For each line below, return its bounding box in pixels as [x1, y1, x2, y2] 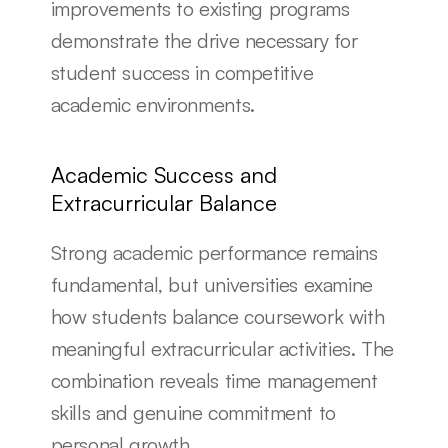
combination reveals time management [50, 368, 378, 393]
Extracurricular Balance [50, 189, 277, 216]
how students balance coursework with [50, 304, 385, 329]
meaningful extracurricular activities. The [50, 336, 394, 361]
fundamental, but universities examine [50, 272, 373, 297]
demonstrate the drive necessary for [50, 28, 358, 53]
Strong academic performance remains [50, 240, 378, 265]
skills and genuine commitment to [50, 400, 336, 425]
